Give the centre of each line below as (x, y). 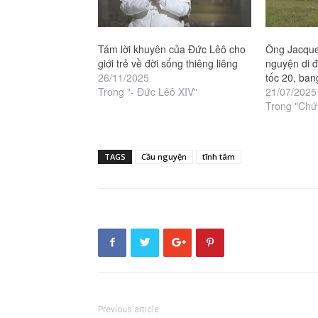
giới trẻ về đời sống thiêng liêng (168, 63)
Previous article (128, 309)
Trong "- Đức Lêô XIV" (148, 91)
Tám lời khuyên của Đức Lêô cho (172, 49)
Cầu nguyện (164, 156)
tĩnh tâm (219, 156)
